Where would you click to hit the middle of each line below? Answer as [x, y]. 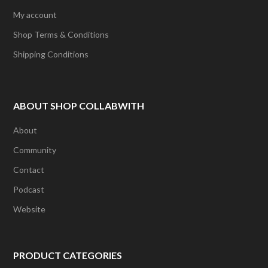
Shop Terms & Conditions [61, 35]
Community [35, 150]
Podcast [29, 190]
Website [30, 209]
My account [35, 15]
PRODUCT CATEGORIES [68, 255]
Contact [29, 170]
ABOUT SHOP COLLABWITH [79, 106]
